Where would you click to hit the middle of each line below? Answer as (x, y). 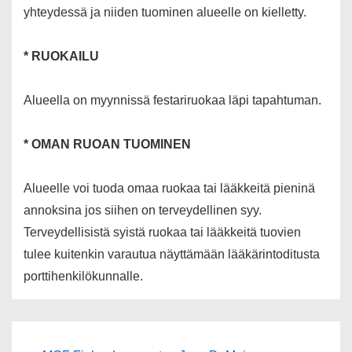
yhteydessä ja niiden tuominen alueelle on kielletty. (165, 13)
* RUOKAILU (61, 57)
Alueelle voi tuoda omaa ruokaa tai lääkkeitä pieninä (169, 189)
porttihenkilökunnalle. (83, 277)
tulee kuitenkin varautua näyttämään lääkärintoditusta (172, 255)
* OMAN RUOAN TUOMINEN (107, 145)
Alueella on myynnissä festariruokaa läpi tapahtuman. (172, 101)
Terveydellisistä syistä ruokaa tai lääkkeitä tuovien (162, 233)
